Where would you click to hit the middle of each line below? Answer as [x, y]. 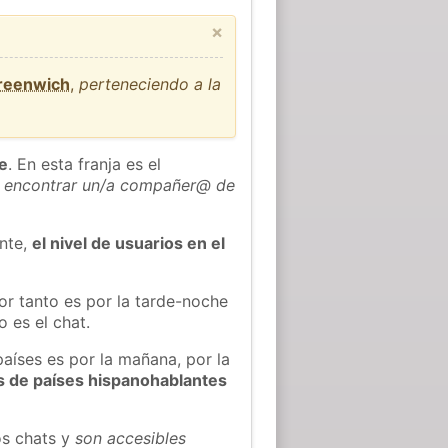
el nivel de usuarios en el [129, 242]
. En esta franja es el [85, 163]
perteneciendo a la [150, 83]
